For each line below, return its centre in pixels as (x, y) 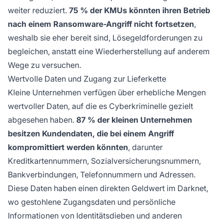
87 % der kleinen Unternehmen (134, 120)
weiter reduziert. (38, 11)
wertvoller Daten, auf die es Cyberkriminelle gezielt (100, 106)
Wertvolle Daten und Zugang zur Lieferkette (87, 79)
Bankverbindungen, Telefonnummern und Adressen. (102, 175)
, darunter (145, 147)
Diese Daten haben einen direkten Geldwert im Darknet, (108, 188)
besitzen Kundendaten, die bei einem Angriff (91, 134)
